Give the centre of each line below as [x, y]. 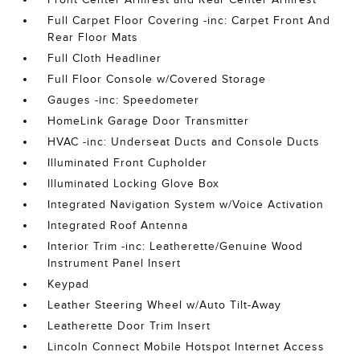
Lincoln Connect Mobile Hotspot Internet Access [186, 347]
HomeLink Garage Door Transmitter [149, 121]
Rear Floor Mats [93, 37]
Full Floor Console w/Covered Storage [157, 79]
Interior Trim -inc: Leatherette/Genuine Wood [176, 246]
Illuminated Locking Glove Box [134, 184]
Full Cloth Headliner [105, 58]
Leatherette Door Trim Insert [129, 326]
